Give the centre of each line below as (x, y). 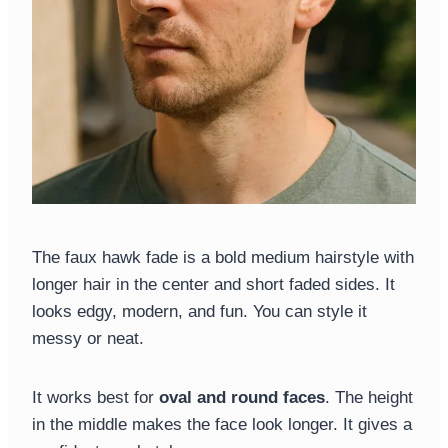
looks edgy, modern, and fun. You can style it (199, 312)
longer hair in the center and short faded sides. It (213, 285)
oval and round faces (242, 398)
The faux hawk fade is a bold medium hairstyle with (223, 258)
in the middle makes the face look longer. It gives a (222, 425)
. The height (369, 398)
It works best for (95, 398)
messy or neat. (88, 339)
